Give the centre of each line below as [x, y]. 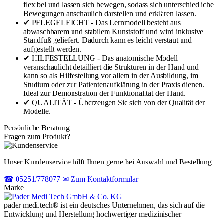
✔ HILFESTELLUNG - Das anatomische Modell [100, 58]
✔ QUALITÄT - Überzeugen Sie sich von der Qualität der [114, 102]
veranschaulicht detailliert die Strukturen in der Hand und [111, 67]
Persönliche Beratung [37, 127]
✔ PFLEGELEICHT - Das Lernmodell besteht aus [102, 22]
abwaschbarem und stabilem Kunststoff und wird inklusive [113, 31]
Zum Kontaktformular [104, 179]
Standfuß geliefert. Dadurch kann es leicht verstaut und [108, 40]
